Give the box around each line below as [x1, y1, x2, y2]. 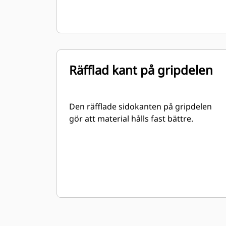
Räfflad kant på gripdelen [69, 62, 213, 78]
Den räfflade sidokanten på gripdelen [69, 101, 212, 112]
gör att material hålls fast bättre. [69, 113, 193, 124]
